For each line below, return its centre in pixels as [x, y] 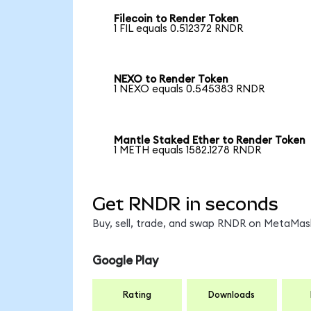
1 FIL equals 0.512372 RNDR [179, 28]
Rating [137, 295]
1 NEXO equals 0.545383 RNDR [190, 90]
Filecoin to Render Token [177, 19]
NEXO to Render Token [171, 80]
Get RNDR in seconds [185, 204]
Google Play [125, 261]
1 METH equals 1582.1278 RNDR [188, 151]
